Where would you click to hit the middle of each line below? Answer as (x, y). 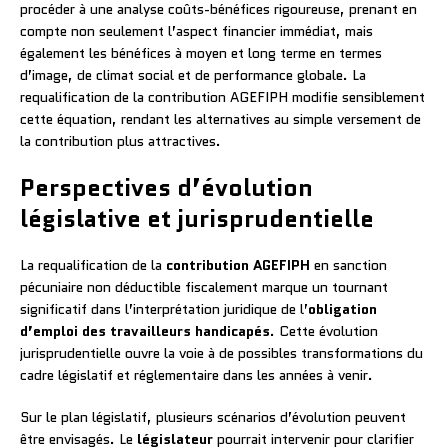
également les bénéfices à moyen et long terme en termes (201, 52)
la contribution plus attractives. (120, 140)
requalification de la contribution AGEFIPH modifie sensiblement (222, 96)
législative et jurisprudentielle (197, 218)
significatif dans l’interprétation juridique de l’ (164, 308)
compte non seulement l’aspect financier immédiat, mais (196, 30)
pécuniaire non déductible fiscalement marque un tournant (204, 286)
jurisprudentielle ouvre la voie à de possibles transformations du (221, 352)
